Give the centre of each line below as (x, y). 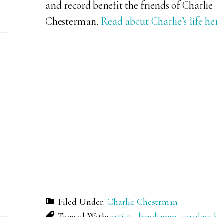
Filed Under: (82, 202)
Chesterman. (73, 21)
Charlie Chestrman (142, 202)
